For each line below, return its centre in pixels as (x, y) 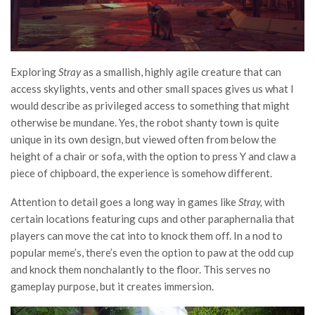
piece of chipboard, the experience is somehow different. (141, 173)
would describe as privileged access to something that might (150, 106)
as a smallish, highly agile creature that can (182, 72)
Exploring (34, 72)
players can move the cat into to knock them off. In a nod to (147, 236)
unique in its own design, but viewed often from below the (143, 140)
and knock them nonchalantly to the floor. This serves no (141, 270)
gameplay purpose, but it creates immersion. (113, 287)
